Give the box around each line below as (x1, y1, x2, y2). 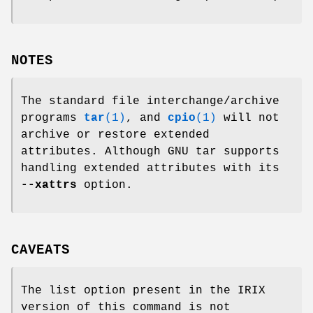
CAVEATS (11, 242, 70, 258)
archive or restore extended (21, 129, 210, 142)
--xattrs (21, 179, 77, 192)
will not (217, 112, 279, 125)
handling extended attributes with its (21, 162, 279, 175)
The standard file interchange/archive (21, 95, 279, 108)
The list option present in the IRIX (21, 284, 265, 297)
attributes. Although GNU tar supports (21, 145, 279, 159)
